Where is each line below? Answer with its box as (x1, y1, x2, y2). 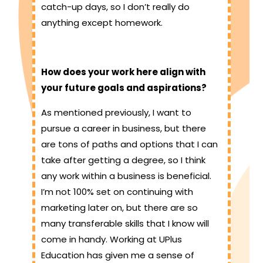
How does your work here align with (41, 66, 205, 79)
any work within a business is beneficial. (41, 170, 211, 183)
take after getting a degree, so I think (41, 154, 205, 167)
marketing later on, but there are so (41, 201, 198, 214)
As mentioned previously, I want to (41, 106, 191, 119)
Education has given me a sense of (41, 249, 194, 262)
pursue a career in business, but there (41, 122, 206, 135)
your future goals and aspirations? (41, 82, 207, 95)
